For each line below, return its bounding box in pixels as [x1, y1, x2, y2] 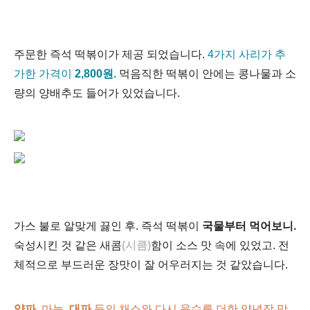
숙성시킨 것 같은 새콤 [14, 239, 122, 251]
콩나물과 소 [238, 68, 296, 80]
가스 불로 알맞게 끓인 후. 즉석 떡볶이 [14, 220, 202, 232]
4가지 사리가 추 [208, 48, 286, 60]
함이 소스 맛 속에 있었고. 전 [151, 239, 289, 251]
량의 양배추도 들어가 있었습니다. [14, 87, 180, 99]
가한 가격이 [14, 68, 72, 80]
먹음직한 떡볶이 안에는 [119, 68, 238, 80]
